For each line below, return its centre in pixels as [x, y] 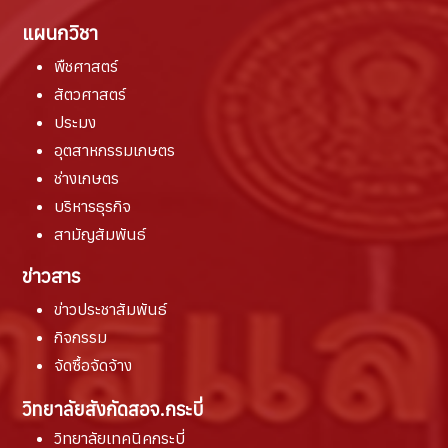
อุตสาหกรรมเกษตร [115, 149]
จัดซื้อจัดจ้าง [93, 364]
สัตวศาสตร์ [90, 93]
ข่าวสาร [52, 275]
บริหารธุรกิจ [93, 205]
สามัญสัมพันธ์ [100, 233]
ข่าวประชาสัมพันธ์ [111, 308]
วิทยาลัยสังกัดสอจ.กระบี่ [113, 408]
